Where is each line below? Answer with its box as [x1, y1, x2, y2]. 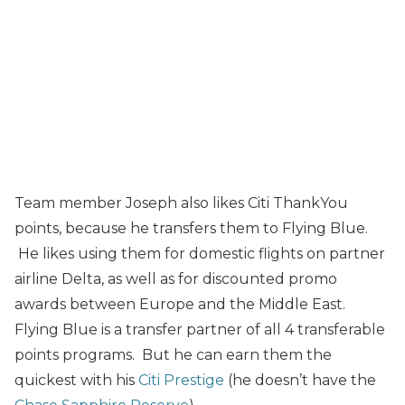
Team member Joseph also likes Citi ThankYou [14, 194, 348, 212]
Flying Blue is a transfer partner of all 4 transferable [14, 321, 385, 338]
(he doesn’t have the [224, 372, 376, 389]
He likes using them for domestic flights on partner [14, 245, 385, 262]
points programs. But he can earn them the [14, 346, 332, 363]
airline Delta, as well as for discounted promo [14, 270, 337, 287]
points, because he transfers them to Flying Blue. [14, 220, 368, 237]
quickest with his [14, 372, 138, 389]
